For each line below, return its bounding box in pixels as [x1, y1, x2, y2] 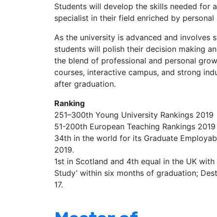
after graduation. [54, 79, 116, 89]
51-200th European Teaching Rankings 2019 [54, 122, 216, 131]
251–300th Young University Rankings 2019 [54, 110, 214, 120]
